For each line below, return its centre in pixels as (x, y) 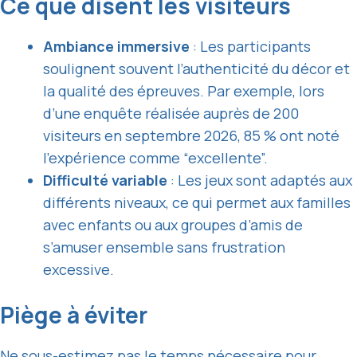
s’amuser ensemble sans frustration (164, 247)
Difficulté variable (105, 180)
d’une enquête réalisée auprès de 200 (171, 114)
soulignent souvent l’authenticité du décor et (196, 69)
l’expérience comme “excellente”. (155, 158)
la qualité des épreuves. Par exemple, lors (184, 91)
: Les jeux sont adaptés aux (260, 180)
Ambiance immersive (116, 47)
